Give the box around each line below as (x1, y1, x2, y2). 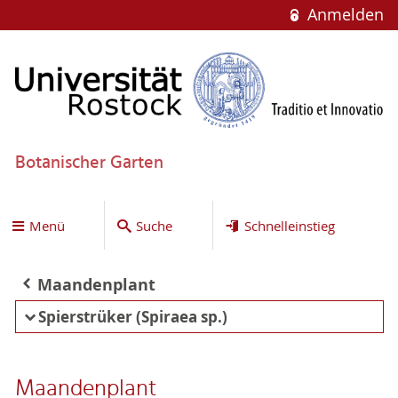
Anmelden (302, 4, 384, 25)
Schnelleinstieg (243, 216, 335, 235)
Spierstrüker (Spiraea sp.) (37, 306, 227, 327)
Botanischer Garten (14, 148, 163, 178)
